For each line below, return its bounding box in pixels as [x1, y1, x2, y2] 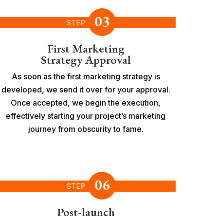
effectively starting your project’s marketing [6, 110, 165, 121]
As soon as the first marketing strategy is [11, 71, 160, 81]
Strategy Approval [40, 52, 131, 67]
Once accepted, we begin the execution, [11, 97, 161, 108]
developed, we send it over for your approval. [1, 84, 170, 94]
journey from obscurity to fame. [28, 124, 144, 134]
